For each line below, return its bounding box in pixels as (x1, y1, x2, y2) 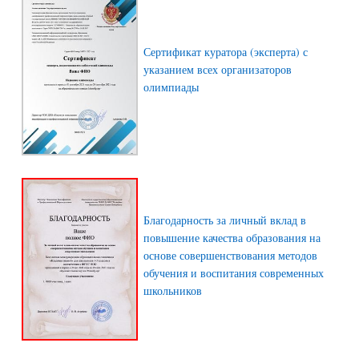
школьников (143, 282, 202, 298)
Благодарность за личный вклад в (143, 212, 306, 228)
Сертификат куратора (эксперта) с (143, 44, 308, 60)
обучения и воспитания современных (143, 264, 324, 280)
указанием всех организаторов (143, 62, 292, 78)
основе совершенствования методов (143, 247, 317, 263)
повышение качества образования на (143, 229, 321, 245)
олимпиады (143, 79, 199, 95)
